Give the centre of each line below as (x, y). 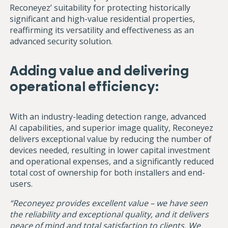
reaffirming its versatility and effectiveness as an (102, 30)
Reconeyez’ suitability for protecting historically (100, 8)
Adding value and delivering (99, 71)
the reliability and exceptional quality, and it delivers (109, 215)
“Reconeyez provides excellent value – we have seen (109, 203)
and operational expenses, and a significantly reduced (112, 162)
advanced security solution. (61, 41)
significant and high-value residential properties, (103, 19)
